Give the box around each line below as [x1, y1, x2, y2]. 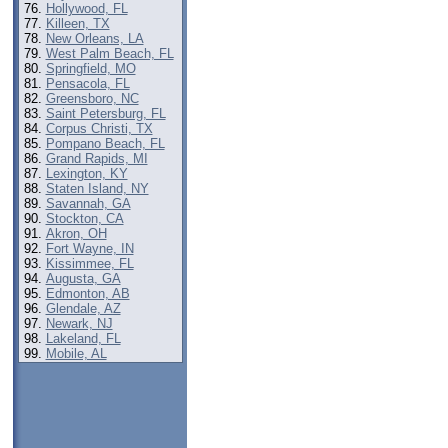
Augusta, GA [45, 271, 121, 286]
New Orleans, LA [45, 31, 144, 46]
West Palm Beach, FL [45, 46, 174, 61]
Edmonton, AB [45, 286, 130, 301]
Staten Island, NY [45, 181, 149, 196]
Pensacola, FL [45, 76, 130, 91]
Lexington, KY [45, 166, 128, 181]
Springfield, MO [45, 61, 136, 76]
